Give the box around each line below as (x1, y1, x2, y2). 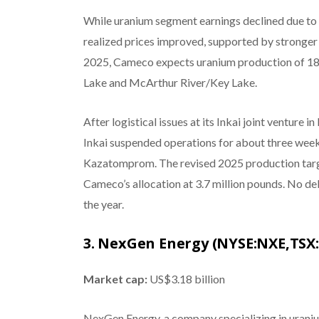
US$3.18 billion (147, 271, 225, 286)
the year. (83, 197, 124, 211)
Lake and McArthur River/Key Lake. (83, 75, 257, 89)
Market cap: (83, 271, 147, 286)
